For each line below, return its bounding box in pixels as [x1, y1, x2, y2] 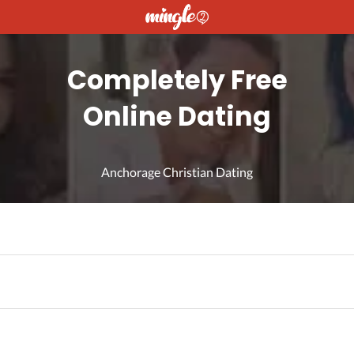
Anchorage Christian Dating [101, 164, 253, 180]
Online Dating [83, 98, 271, 136]
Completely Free [66, 62, 288, 100]
